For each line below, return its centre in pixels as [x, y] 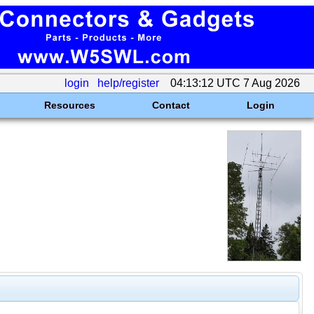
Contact [171, 105]
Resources [69, 105]
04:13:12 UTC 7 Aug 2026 [235, 83]
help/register [128, 83]
